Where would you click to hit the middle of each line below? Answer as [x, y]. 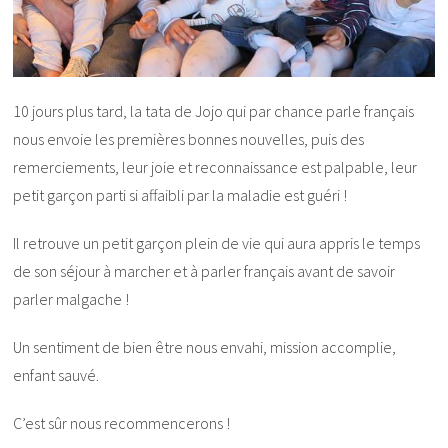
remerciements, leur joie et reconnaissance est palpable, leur [215, 167]
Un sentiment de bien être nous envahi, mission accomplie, [205, 347]
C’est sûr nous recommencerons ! [122, 423]
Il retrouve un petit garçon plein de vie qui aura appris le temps [217, 243]
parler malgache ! [71, 299]
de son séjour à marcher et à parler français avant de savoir [204, 271]
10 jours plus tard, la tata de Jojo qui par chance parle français [214, 111]
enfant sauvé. [56, 375]
